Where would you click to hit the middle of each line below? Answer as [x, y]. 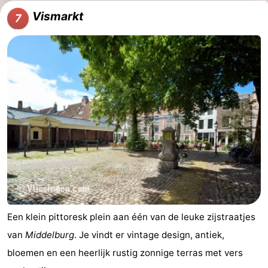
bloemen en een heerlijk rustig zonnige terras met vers [125, 253]
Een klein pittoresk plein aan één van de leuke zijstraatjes [131, 217]
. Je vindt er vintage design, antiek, [149, 235]
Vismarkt [58, 16]
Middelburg [50, 235]
